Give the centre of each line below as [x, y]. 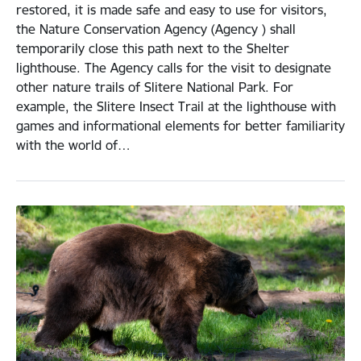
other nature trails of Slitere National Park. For [155, 87]
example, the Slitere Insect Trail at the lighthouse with [176, 107]
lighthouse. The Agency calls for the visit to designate [174, 68]
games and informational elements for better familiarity [180, 126]
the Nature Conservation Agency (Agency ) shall [156, 29]
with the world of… [73, 145]
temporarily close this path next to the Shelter [153, 49]
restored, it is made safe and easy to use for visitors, [172, 10]
